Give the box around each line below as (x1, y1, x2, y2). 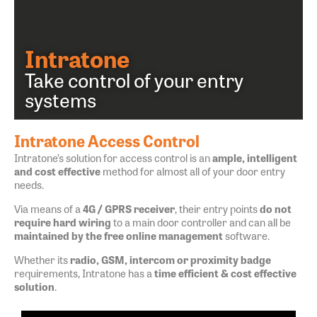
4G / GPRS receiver (83, 200, 175, 217)
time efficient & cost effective (154, 265, 296, 281)
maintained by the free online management (14, 227, 223, 243)
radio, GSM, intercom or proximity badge (70, 251, 271, 267)
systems (25, 84, 96, 113)
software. (223, 227, 270, 243)
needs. (14, 176, 44, 192)
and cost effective (14, 163, 100, 179)
